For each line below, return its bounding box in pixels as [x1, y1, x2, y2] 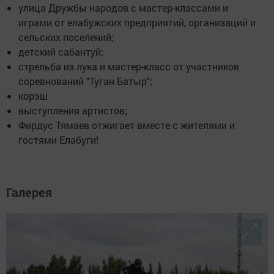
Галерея [6, 184, 52, 201]
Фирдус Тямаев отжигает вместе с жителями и [18, 119, 235, 132]
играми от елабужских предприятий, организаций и [18, 16, 256, 29]
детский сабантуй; [18, 45, 103, 59]
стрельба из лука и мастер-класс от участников [18, 60, 239, 73]
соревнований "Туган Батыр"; [18, 75, 152, 88]
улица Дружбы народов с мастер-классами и [18, 1, 228, 15]
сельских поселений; [18, 31, 114, 44]
